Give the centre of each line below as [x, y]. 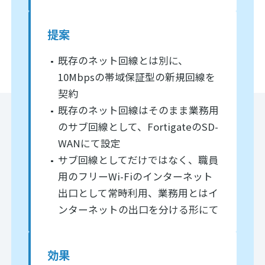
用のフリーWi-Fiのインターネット [136, 177]
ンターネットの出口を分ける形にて [139, 210]
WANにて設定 [90, 143]
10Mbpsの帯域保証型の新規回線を [137, 77]
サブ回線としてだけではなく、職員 [138, 160]
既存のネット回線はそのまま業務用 [139, 110]
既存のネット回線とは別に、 [123, 61]
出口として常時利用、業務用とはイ [138, 193]
